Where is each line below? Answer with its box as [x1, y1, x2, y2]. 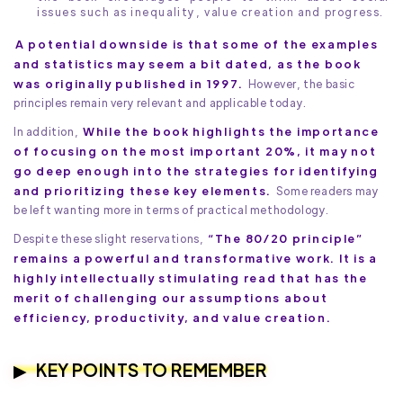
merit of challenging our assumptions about [13, 290, 328, 306]
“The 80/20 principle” [208, 230, 363, 246]
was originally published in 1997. [13, 76, 245, 92]
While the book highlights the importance [82, 123, 380, 139]
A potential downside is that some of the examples [15, 36, 379, 52]
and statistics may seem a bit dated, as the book [13, 56, 362, 72]
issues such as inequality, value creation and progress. [37, 4, 385, 20]
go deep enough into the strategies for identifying [13, 163, 380, 179]
